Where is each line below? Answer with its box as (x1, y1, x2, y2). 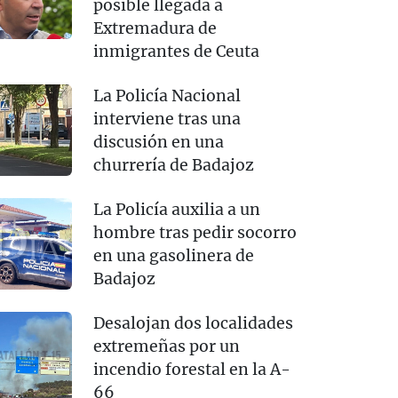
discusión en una (92, 132, 224, 153)
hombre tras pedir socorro (92, 223, 297, 243)
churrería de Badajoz (92, 155, 254, 176)
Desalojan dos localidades (92, 314, 293, 334)
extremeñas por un (92, 337, 240, 357)
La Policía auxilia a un (92, 200, 260, 220)
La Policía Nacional (92, 86, 241, 107)
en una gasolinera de (92, 246, 254, 267)
